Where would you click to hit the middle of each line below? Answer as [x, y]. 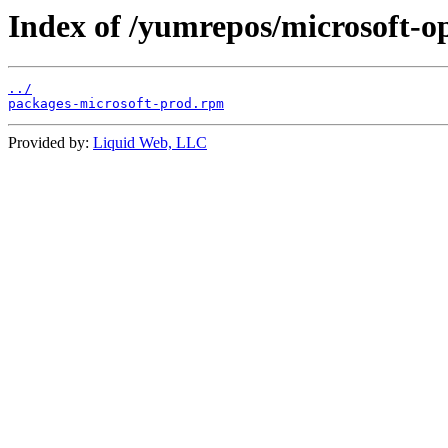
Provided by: [50, 143]
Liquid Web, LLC [150, 143]
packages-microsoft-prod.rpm [116, 104]
